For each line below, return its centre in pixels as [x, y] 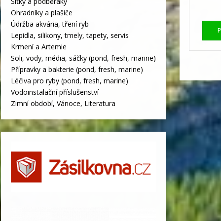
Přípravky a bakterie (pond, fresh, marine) [77, 69]
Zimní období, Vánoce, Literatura [63, 103]
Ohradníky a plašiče [42, 12]
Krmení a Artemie [39, 46]
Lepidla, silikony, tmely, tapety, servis [70, 35]
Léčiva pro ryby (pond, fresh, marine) [70, 80]
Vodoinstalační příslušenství [55, 92]
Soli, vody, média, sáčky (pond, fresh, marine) [83, 58]
